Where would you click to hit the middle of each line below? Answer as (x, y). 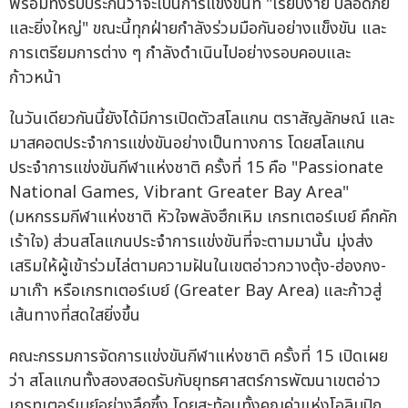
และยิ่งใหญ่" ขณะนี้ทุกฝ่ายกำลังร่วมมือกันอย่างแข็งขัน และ (198, 29)
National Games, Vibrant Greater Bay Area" (179, 193)
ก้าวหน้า (35, 78)
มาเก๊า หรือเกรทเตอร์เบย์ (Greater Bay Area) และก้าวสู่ (195, 291)
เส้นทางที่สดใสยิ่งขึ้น (75, 316)
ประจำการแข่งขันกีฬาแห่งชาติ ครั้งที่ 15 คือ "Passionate (196, 168)
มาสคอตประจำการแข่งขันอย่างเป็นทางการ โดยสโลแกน (187, 144)
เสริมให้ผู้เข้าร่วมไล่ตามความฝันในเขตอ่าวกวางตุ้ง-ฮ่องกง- (198, 267)
